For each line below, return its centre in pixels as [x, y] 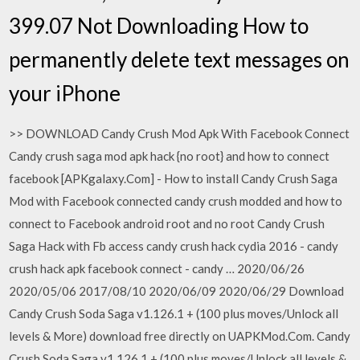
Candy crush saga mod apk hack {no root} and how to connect [170, 156]
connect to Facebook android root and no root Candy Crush [167, 223]
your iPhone [65, 93]
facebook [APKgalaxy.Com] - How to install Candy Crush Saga [174, 178]
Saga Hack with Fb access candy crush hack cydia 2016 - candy [174, 246]
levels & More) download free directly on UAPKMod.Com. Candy [180, 336]
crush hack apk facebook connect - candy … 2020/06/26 [157, 268]
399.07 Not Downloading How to [159, 26]
